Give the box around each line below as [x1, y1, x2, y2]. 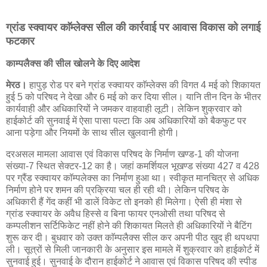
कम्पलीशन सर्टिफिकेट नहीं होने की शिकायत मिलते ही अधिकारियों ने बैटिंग [6, 220, 252, 231]
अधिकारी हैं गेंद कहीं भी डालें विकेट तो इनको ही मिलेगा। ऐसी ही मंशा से [6, 196, 242, 207]
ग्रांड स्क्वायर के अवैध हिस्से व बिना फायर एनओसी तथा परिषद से [6, 208, 225, 219]
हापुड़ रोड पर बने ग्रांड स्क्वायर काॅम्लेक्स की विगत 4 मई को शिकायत [27, 80, 260, 91]
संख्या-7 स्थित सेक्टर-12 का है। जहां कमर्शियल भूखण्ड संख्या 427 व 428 [6, 160, 259, 171]
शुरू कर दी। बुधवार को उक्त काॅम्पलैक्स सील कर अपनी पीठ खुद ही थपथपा [6, 232, 259, 243]
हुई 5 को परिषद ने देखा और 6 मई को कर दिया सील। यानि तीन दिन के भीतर [6, 92, 261, 103]
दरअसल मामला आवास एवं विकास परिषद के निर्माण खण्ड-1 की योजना [6, 148, 239, 159]
